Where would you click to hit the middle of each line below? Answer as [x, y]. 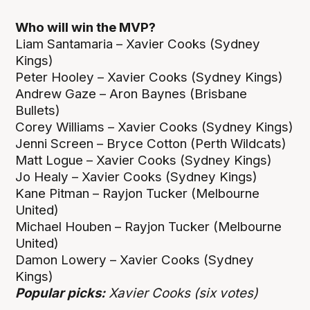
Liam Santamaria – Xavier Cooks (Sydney [138, 44]
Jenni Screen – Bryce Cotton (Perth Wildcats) [153, 144]
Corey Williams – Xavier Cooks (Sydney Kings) [155, 127]
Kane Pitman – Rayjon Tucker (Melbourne [138, 194]
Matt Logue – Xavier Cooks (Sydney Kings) [144, 161]
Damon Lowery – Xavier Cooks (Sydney [135, 260]
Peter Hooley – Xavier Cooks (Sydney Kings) [149, 77]
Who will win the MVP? [87, 28]
